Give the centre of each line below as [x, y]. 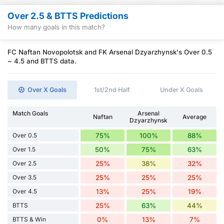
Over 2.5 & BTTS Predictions [68, 16]
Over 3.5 [24, 177]
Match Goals [30, 113]
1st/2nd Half [112, 90]
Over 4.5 [25, 191]
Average [195, 117]
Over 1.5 [24, 149]
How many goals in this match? [56, 27]
